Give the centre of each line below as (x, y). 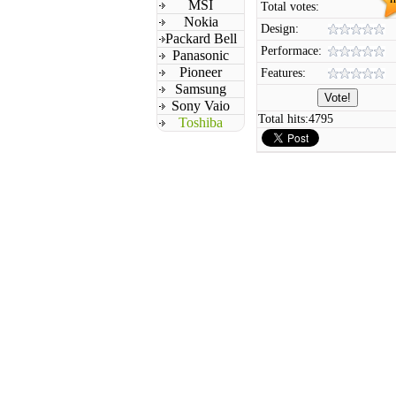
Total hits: (283, 119)
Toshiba (201, 122)
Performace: (291, 51)
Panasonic (201, 55)
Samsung (201, 89)
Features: (283, 73)
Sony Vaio (201, 106)
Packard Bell (201, 38)
